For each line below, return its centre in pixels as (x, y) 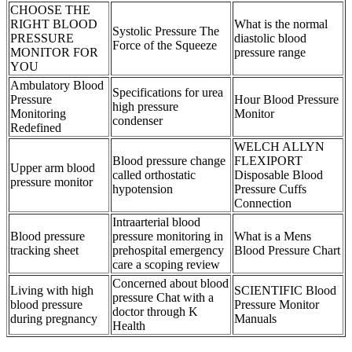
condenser (137, 121)
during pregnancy (54, 319)
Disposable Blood (279, 175)
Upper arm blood (53, 168)
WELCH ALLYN (279, 147)
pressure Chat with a (163, 298)
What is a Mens (273, 236)
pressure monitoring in (168, 236)
